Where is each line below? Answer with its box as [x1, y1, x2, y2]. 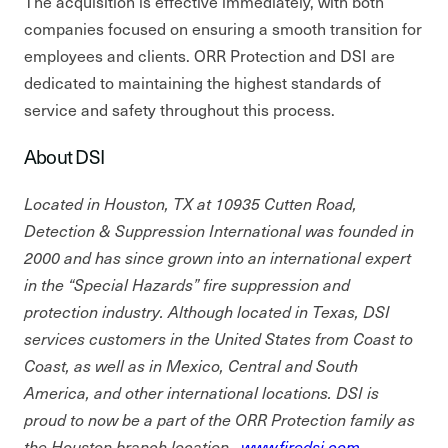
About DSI [24, 142, 105, 169]
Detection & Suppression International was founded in [24, 219, 414, 241]
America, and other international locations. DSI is [24, 381, 379, 403]
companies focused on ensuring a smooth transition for [24, 17, 422, 39]
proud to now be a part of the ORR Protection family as [24, 408, 415, 430]
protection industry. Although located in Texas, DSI [24, 300, 390, 322]
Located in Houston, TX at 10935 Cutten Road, [24, 192, 357, 214]
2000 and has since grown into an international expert [24, 246, 411, 268]
